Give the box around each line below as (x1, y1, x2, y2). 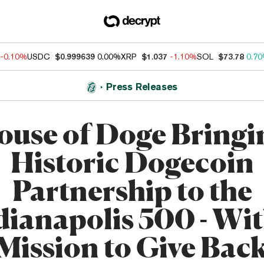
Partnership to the (12, 173, 252, 207)
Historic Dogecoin (10, 145, 254, 179)
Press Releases (106, 81, 178, 93)
